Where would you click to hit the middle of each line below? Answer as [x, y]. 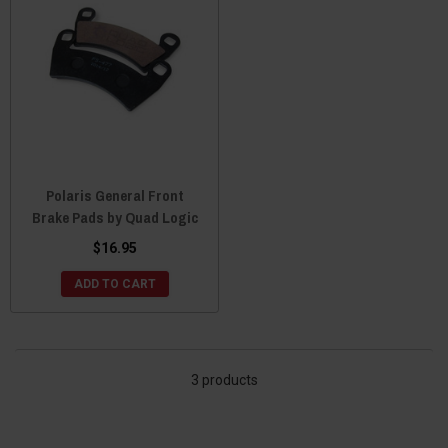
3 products [224, 379]
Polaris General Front [114, 195]
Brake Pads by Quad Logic [114, 217]
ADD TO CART [114, 283]
